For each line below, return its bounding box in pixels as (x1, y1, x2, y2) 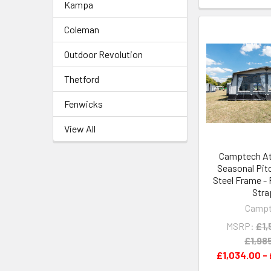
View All (64, 123, 96, 134)
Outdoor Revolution (64, 48, 143, 60)
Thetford (64, 73, 99, 85)
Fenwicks (64, 98, 103, 109)
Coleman (64, 24, 99, 35)
